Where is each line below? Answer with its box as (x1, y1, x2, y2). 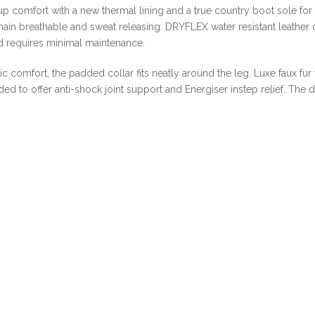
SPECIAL (203, 2, 241, 13)
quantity (203, 67, 239, 78)
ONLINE (203, 18, 238, 30)
